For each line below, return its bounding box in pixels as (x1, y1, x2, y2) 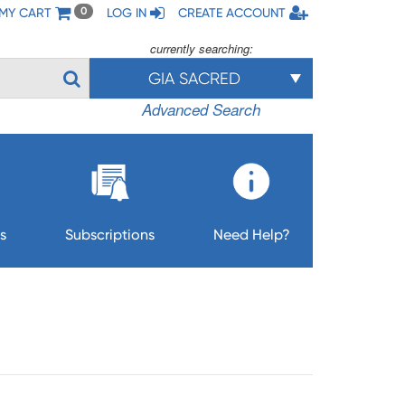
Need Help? (212, 226, 290, 243)
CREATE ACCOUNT (178, 5, 286, 20)
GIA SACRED (147, 69, 240, 88)
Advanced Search (142, 99, 261, 120)
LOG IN (107, 5, 146, 20)
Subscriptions (64, 226, 155, 243)
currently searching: (149, 40, 253, 57)
